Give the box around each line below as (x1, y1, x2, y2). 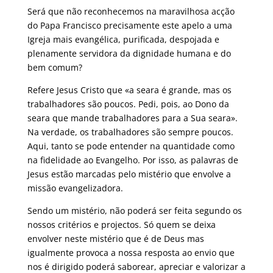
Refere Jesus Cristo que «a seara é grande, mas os (27, 83, 232, 96)
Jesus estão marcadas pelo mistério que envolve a (27, 168, 231, 180)
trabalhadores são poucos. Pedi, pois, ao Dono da (27, 97, 229, 110)
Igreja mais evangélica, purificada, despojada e (27, 33, 219, 45)
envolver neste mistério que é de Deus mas (27, 232, 204, 244)
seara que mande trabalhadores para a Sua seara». (27, 112, 238, 124)
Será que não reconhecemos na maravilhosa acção (27, 5, 235, 17)
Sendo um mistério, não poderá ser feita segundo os (27, 204, 242, 216)
